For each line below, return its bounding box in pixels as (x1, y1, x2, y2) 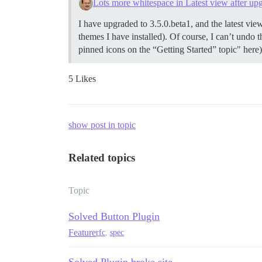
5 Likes (68, 73, 96, 84)
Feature (68, 227, 96, 237)
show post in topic (68, 119, 136, 130)
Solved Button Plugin (68, 210, 160, 222)
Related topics (68, 151, 135, 164)
